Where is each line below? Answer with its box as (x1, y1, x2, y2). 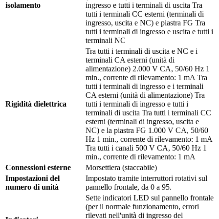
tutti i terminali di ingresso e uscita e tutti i (86, 27, 213, 36)
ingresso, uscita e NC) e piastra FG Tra (86, 19, 205, 27)
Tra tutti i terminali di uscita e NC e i (86, 47, 197, 56)
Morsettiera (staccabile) (86, 163, 157, 172)
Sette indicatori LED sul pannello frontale (86, 194, 214, 202)
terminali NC (86, 36, 126, 45)
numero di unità (5, 183, 59, 192)
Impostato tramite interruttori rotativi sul (86, 174, 207, 183)
